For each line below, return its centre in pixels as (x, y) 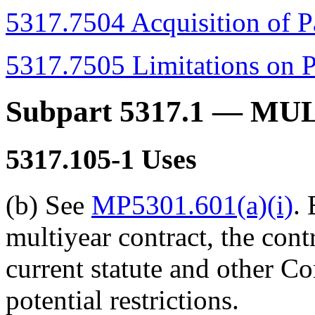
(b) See (49, 205)
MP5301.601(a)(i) (192, 205)
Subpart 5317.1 (105, 112)
